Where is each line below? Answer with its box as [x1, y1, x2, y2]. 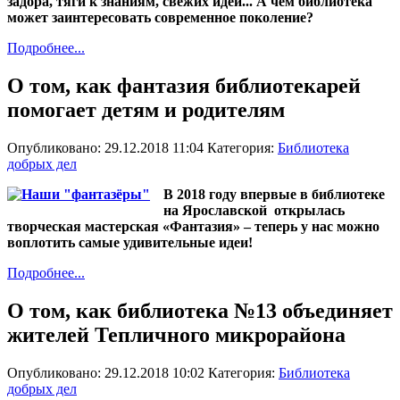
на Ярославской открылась [163, 202, 345, 218]
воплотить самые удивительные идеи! [7, 234, 253, 250]
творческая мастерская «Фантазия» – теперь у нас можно [7, 218, 379, 234]
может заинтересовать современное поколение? [7, 9, 313, 25]
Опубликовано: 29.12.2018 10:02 [7, 364, 208, 380]
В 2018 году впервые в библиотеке [163, 186, 385, 202]
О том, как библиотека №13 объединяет [7, 298, 393, 322]
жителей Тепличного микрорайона [7, 322, 346, 346]
